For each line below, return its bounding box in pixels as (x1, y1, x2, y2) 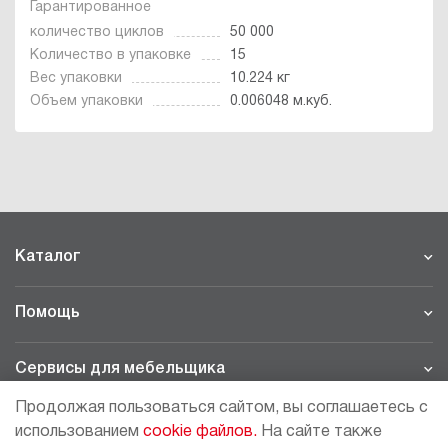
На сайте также (257, 425, 382, 439)
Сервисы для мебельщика (15, 362, 225, 376)
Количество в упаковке (30, 48, 191, 62)
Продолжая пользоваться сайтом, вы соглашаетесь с (15, 401, 428, 415)
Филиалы (15, 415, 87, 429)
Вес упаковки (30, 71, 122, 85)
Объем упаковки (30, 94, 143, 108)
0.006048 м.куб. (230, 94, 332, 108)
